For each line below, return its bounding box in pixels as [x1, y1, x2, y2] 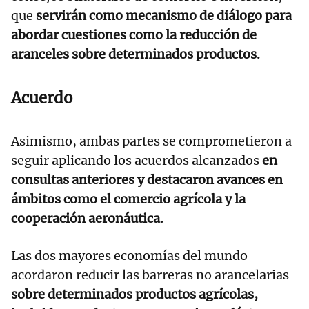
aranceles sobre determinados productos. [11, 46, 260, 63]
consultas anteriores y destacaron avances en [11, 172, 283, 188]
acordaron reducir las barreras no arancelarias [11, 267, 289, 283]
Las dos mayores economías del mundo [11, 248, 248, 264]
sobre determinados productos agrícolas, [11, 286, 258, 303]
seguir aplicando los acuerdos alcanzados [11, 152, 259, 169]
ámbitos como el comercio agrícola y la [11, 191, 246, 208]
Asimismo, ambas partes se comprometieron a [11, 133, 292, 150]
